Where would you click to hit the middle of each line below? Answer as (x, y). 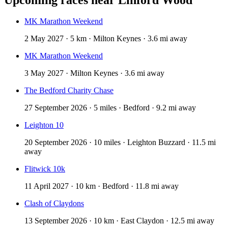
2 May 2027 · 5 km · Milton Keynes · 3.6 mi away (106, 39)
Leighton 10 (44, 125)
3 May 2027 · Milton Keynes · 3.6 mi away (94, 73)
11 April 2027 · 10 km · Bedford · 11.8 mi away (102, 186)
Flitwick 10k (45, 169)
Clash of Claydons (54, 204)
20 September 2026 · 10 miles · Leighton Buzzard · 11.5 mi (120, 142)
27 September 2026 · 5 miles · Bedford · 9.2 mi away (110, 108)
